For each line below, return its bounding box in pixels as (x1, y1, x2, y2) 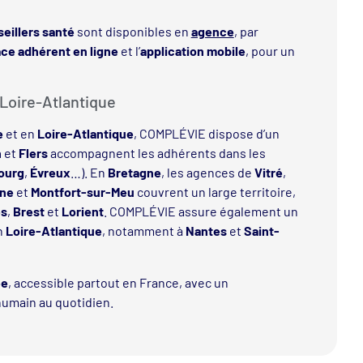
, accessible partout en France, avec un (7, 275, 228, 291)
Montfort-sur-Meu (30, 184, 135, 200)
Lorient (61, 203, 104, 220)
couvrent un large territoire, (134, 184, 296, 200)
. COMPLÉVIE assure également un (103, 203, 298, 220)
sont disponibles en (74, 23, 191, 39)
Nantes (185, 223, 227, 239)
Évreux (29, 164, 70, 181)
